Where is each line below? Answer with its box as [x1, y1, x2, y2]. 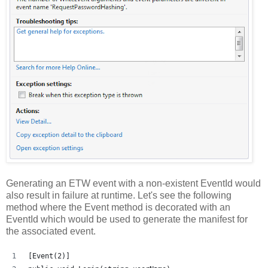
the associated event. [6, 226, 96, 237]
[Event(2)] [28, 252, 70, 261]
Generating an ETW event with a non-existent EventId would [6, 178, 261, 189]
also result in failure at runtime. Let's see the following [6, 190, 232, 201]
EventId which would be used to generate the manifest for [6, 214, 248, 225]
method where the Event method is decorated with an [6, 202, 230, 213]
